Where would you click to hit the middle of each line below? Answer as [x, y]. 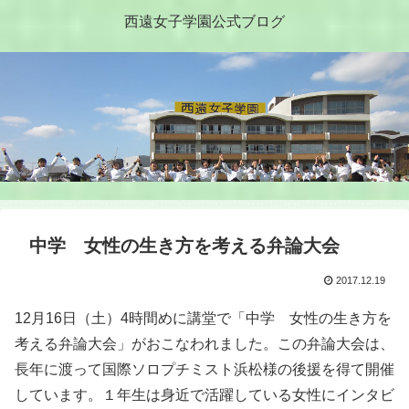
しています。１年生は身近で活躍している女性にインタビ [204, 395]
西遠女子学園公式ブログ [204, 21]
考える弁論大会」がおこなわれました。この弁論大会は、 [204, 344]
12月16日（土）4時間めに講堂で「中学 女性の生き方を [203, 319]
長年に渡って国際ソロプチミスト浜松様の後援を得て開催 [204, 370]
